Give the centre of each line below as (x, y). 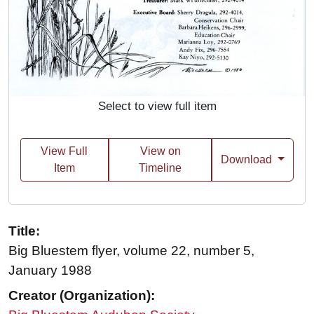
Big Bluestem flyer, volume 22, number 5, (131, 251)
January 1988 (50, 271)
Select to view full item (157, 107)
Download (248, 160)
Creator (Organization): (82, 296)
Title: (24, 231)
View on (160, 151)
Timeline (161, 168)
